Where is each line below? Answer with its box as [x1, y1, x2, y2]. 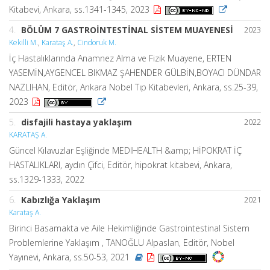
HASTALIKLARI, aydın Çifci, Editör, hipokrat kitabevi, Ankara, [9, 159, 232, 171]
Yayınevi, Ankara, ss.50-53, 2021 [9, 251, 132, 263]
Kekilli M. [9, 37, 38, 48]
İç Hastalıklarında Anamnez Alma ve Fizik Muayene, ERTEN [9, 52, 231, 64]
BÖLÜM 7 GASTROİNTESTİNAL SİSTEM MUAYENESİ [21, 24, 233, 36]
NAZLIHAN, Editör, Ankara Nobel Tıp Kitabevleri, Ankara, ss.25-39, [9, 81, 258, 93]
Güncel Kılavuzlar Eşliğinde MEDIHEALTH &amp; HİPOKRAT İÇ [9, 145, 242, 157]
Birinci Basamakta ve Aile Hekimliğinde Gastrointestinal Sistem [9, 222, 250, 234]
